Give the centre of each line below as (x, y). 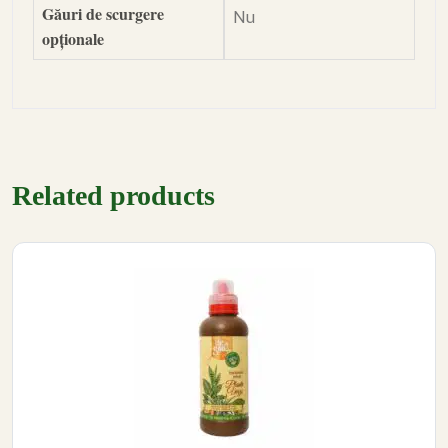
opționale (73, 38)
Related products (113, 195)
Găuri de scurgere (103, 13)
